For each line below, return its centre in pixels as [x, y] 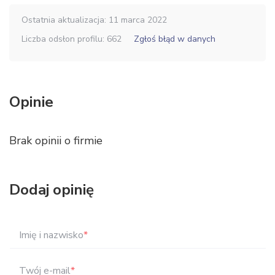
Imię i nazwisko [52, 235]
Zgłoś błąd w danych [175, 39]
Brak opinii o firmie [56, 141]
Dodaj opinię [52, 190]
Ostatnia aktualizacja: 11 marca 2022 [94, 20]
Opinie [31, 102]
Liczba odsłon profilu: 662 [72, 39]
